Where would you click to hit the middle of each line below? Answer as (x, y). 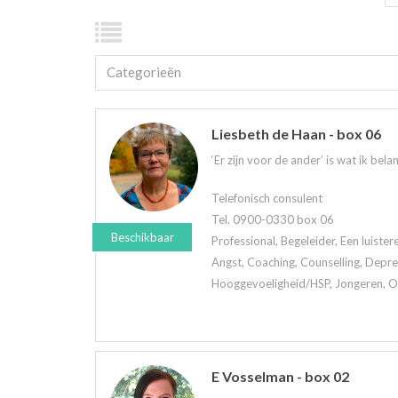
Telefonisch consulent (267, 198)
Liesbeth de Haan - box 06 (296, 134)
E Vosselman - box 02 (280, 376)
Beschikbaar (142, 237)
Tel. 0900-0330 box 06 (273, 219)
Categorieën (144, 72)
